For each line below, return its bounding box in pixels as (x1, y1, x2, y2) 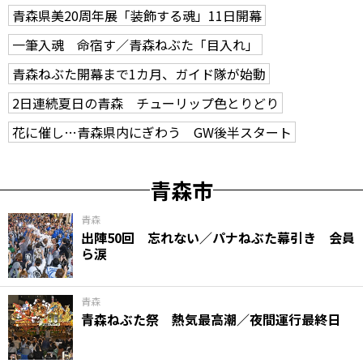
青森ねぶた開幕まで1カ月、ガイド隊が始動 (12, 64, 266, 83)
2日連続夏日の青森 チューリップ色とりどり (12, 93, 279, 113)
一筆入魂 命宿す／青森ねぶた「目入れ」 (12, 35, 258, 54)
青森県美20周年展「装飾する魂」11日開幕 (12, 6, 262, 25)
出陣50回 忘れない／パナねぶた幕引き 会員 (81, 228, 355, 247)
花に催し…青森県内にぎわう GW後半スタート (12, 122, 292, 142)
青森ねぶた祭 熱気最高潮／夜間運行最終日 (81, 310, 340, 329)
